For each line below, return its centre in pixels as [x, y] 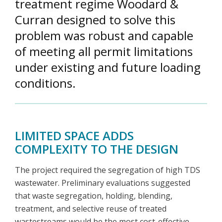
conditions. [45, 83]
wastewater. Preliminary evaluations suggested [103, 183]
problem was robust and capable [104, 36]
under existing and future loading [108, 67]
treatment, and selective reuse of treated [91, 209]
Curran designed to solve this [95, 20]
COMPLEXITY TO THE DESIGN [97, 149]
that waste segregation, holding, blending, [94, 196]
